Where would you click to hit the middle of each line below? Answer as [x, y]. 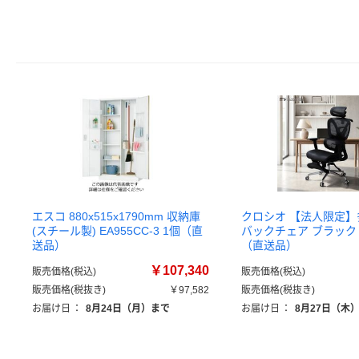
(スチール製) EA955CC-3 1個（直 [117, 231]
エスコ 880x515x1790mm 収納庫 [116, 216]
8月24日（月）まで [128, 309]
